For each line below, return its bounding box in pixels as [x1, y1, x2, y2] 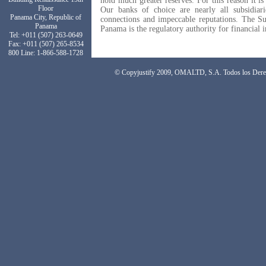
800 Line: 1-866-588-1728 [8, 49, 83, 57]
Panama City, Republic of [10, 13, 81, 21]
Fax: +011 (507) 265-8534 [8, 40, 84, 48]
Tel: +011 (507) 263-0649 [9, 31, 83, 39]
